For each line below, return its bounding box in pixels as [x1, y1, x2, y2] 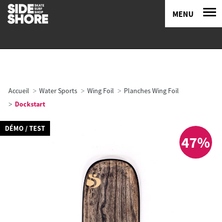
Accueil [8, 86, 29, 95]
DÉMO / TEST [5, 124, 45, 133]
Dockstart [13, 100, 45, 109]
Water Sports [39, 86, 77, 95]
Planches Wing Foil [124, 86, 179, 95]
